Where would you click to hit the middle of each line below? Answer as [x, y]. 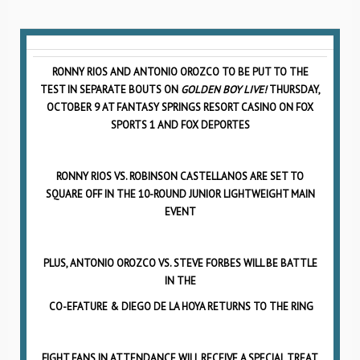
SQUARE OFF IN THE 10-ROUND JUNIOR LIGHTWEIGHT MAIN [180, 194]
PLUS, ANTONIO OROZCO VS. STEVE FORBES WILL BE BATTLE [180, 263]
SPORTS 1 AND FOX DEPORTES [180, 125]
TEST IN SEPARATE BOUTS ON [110, 90]
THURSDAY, [293, 90]
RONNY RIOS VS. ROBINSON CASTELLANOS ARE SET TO [180, 176]
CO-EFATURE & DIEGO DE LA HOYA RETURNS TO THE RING [180, 307]
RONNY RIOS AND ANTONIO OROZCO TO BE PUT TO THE [180, 72]
